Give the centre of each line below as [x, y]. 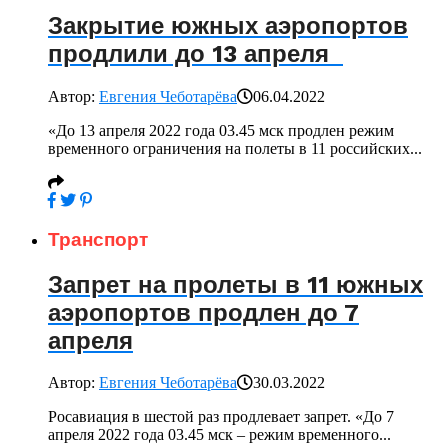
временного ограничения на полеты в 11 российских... [235, 148]
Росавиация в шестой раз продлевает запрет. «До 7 [221, 417]
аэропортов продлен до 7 [203, 312]
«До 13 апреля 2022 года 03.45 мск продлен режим [221, 130]
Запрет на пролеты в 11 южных [235, 284]
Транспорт [98, 239]
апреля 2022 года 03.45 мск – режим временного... [219, 435]
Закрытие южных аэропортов [228, 26]
